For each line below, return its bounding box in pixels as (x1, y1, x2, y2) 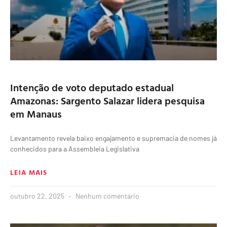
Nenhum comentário (74, 192, 139, 201)
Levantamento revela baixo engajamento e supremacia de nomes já (10, 134, 217, 143)
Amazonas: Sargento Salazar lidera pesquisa (10, 93, 205, 108)
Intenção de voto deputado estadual (10, 80, 174, 95)
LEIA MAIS (10, 167, 48, 178)
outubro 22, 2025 (10, 192, 66, 201)
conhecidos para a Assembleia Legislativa (10, 144, 139, 154)
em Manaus (10, 106, 62, 122)
